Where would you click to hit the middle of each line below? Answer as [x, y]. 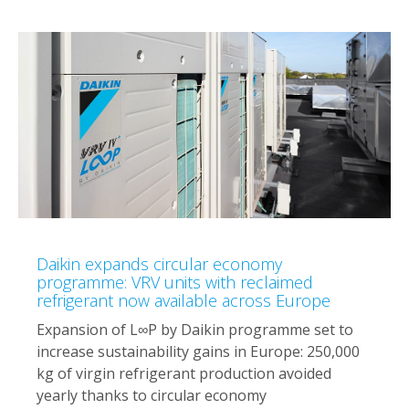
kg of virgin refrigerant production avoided [184, 373]
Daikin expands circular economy [159, 263]
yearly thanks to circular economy [152, 395]
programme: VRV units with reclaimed [175, 282]
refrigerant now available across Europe [184, 300]
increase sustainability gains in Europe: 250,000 [198, 351]
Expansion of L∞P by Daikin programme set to [195, 329]
